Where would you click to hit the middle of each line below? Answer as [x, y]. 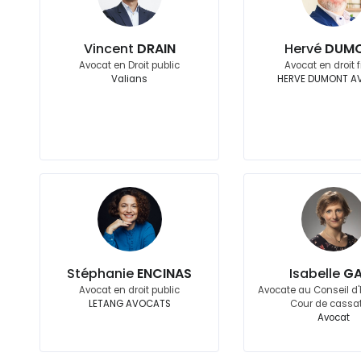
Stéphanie [102, 274]
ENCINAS [165, 274]
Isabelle [317, 274]
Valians [130, 79]
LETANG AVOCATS [129, 304]
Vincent [110, 49]
